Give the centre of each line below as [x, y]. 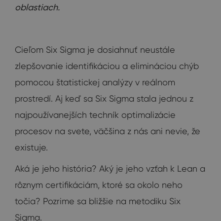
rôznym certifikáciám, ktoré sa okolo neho [99, 185]
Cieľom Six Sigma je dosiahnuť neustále [95, 50]
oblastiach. [37, 7]
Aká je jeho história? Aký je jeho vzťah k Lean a [110, 169]
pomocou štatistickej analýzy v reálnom [95, 82]
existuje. [31, 147]
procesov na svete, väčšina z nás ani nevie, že [108, 131]
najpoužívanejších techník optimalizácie [95, 115]
